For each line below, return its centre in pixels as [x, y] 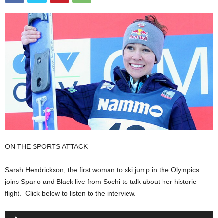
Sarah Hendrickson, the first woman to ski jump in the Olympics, [103, 170]
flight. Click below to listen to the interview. [70, 193]
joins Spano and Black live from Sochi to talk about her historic [100, 181]
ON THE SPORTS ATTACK [46, 146]
